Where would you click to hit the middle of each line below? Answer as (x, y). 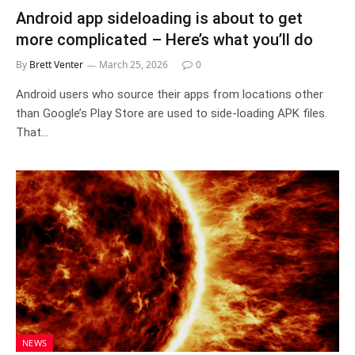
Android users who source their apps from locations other (170, 94)
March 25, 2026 (134, 64)
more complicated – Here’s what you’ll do (164, 39)
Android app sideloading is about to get (159, 18)
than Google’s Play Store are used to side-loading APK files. (172, 113)
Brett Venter (56, 64)
